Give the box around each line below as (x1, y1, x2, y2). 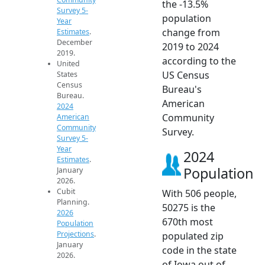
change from (162, 25, 220, 39)
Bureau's (162, 82, 202, 96)
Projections (57, 228, 94, 239)
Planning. (57, 196, 89, 207)
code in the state (162, 243, 237, 257)
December (57, 37, 92, 47)
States (57, 69, 77, 79)
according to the (162, 54, 236, 67)
